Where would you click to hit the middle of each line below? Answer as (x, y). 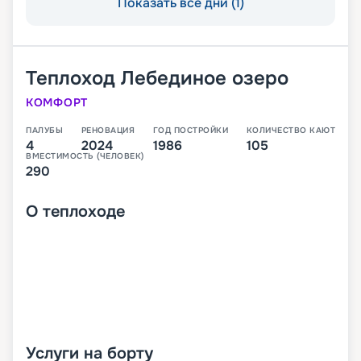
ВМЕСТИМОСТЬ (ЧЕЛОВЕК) (85, 156)
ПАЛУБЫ (44, 131)
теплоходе (84, 212)
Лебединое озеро (205, 79)
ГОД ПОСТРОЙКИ (190, 131)
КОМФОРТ (57, 103)
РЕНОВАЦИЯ (108, 131)
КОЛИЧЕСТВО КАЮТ (290, 131)
